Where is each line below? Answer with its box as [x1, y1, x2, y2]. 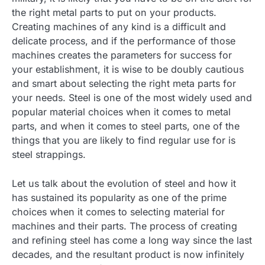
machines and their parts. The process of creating [12, 219, 237, 232]
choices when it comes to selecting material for [12, 205, 225, 218]
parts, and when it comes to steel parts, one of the [12, 120, 240, 132]
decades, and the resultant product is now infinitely [12, 248, 244, 260]
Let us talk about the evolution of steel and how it [12, 177, 236, 189]
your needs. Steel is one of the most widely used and [12, 92, 252, 104]
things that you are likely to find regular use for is [12, 134, 235, 147]
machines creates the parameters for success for [12, 49, 232, 62]
